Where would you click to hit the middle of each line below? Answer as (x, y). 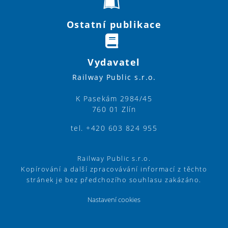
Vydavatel (114, 62)
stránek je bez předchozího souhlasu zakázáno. (114, 180)
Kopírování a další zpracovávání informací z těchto (114, 169)
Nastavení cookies (114, 199)
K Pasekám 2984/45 (114, 99)
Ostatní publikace (114, 25)
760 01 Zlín (114, 109)
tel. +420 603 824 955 (114, 128)
